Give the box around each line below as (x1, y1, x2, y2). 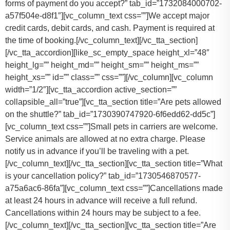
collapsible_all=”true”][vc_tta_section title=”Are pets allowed (5, 98, 221, 107)
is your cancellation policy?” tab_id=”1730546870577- (5, 171, 201, 181)
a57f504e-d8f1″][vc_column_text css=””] (5, 11, 148, 21)
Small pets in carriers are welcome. (90, 122, 218, 131)
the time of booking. (5, 36, 76, 45)
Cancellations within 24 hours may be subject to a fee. (5, 208, 201, 218)
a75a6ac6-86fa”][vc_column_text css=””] (5, 184, 150, 193)
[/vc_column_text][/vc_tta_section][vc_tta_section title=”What (5, 159, 222, 168)
